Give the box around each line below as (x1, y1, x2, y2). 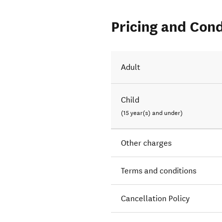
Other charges (121, 138, 172, 148)
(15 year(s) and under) (121, 109, 183, 117)
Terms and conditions (121, 166, 197, 176)
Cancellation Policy (121, 194, 190, 204)
